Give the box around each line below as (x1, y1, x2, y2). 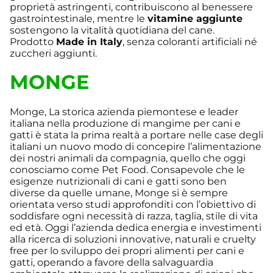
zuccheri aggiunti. (10, 48, 97, 60)
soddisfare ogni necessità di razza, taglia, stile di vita (10, 210, 258, 222)
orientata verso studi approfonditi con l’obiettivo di (10, 198, 256, 210)
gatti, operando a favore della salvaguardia (10, 256, 213, 268)
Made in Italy (56, 36, 122, 48)
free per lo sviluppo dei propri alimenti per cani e (10, 244, 244, 257)
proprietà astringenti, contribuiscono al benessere (10, 1, 253, 13)
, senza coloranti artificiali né (122, 36, 257, 48)
